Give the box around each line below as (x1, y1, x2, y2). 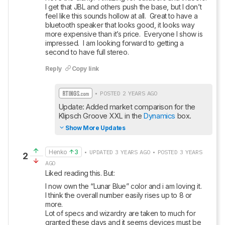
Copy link (71, 65, 99, 72)
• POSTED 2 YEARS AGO (92, 89, 157, 97)
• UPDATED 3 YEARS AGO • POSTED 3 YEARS (81, 148, 202, 156)
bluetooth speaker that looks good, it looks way (45, 21, 195, 29)
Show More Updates (65, 124, 126, 132)
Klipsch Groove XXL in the (58, 111, 144, 120)
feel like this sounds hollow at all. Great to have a (45, 12, 198, 20)
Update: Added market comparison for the (58, 102, 195, 111)
